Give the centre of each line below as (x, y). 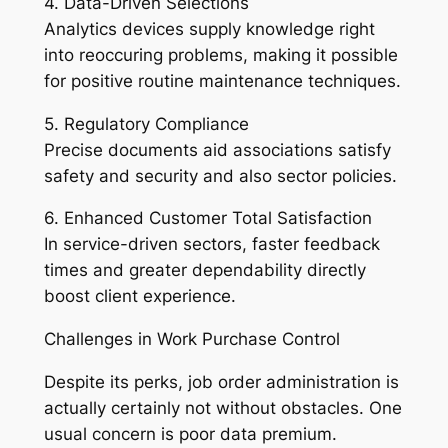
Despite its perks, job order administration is (221, 382)
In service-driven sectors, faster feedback (211, 244)
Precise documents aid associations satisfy (217, 149)
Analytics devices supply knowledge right (209, 28)
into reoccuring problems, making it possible (220, 54)
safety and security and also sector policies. (220, 175)
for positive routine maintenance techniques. (222, 80)
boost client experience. (139, 296)
